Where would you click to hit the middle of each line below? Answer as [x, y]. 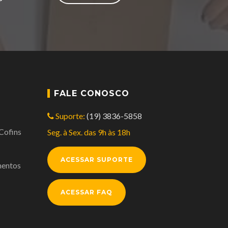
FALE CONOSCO [92, 93]
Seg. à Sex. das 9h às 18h [89, 132]
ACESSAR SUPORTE [97, 160]
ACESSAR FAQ [87, 192]
